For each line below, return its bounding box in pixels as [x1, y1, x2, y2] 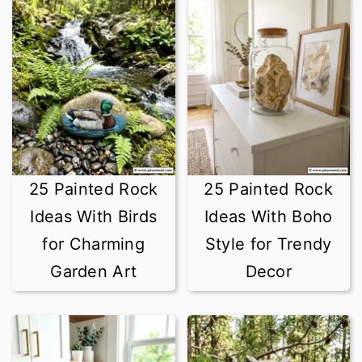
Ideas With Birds [30, 207, 158, 226]
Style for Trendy [204, 234, 332, 254]
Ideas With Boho [204, 207, 333, 226]
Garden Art [50, 262, 137, 281]
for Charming [42, 234, 145, 254]
